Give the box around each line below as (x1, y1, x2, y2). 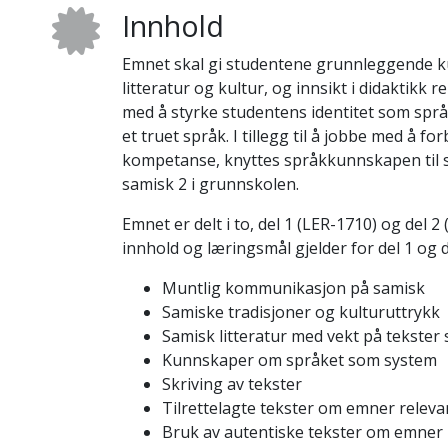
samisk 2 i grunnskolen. (121, 173, 299, 195)
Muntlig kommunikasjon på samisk (161, 277, 425, 299)
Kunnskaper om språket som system (161, 349, 437, 371)
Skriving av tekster (161, 373, 302, 395)
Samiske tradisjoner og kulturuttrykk (161, 301, 440, 323)
